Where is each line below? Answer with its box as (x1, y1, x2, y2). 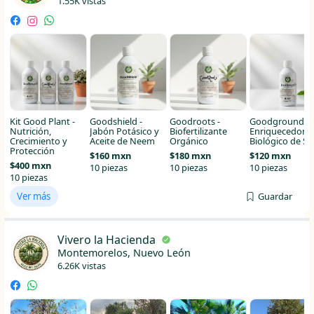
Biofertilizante (169, 125, 227, 138)
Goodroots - (169, 115, 220, 128)
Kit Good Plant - (9, 115, 75, 128)
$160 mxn (89, 149, 131, 163)
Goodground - (249, 115, 309, 128)
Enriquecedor (249, 125, 306, 138)
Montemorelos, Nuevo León (57, 245, 191, 259)
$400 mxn (9, 159, 51, 172)
